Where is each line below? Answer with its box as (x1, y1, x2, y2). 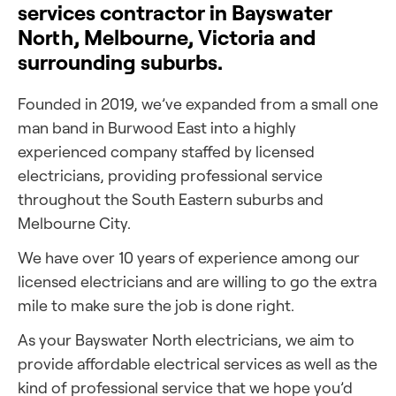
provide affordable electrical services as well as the (18, 354, 377, 373)
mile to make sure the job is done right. (18, 295, 294, 315)
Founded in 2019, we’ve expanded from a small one (18, 94, 378, 113)
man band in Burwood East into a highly (18, 118, 296, 137)
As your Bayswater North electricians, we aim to (18, 330, 354, 349)
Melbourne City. (18, 213, 131, 232)
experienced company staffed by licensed (18, 141, 315, 161)
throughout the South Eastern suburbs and (18, 189, 324, 209)
